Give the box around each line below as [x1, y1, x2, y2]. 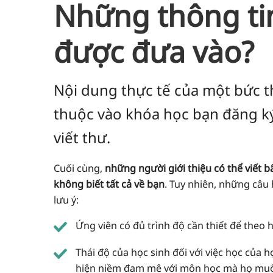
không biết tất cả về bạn [53, 177, 165, 191]
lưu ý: [53, 193, 79, 207]
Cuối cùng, [53, 161, 105, 175]
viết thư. [53, 127, 110, 147]
